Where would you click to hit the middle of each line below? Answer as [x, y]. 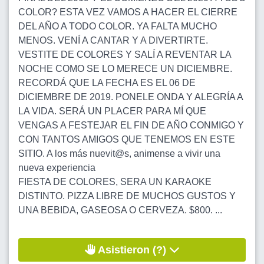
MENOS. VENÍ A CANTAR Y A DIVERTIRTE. [113, 40]
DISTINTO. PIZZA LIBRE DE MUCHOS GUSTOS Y [127, 196]
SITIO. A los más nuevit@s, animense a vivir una [119, 154]
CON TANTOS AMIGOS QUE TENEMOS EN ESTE [127, 139]
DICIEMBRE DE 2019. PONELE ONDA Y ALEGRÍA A [131, 97]
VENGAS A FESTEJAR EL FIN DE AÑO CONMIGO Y [131, 125]
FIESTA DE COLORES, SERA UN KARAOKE [115, 182]
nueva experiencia [57, 168]
